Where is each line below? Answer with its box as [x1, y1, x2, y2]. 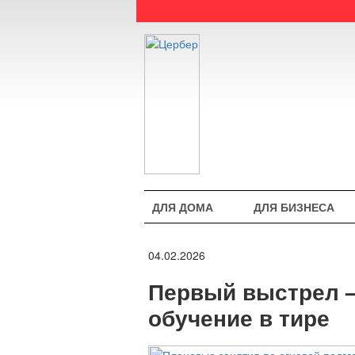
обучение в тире [148, 300, 330, 334]
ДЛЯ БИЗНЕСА [254, 199, 334, 215]
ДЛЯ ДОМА [152, 199, 213, 215]
